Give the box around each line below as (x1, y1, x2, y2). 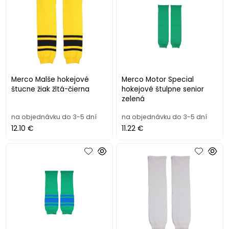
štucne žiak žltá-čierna (11, 84, 90, 94)
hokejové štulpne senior (122, 84, 204, 94)
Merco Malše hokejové (11, 74, 89, 84)
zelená (122, 94, 145, 104)
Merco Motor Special (122, 74, 194, 84)
